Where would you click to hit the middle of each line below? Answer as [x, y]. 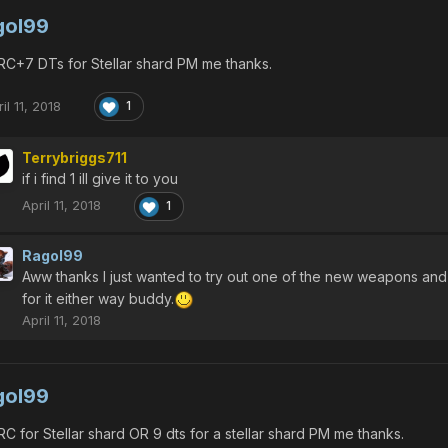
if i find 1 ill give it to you [100, 178]
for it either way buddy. [98, 298]
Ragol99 [52, 255]
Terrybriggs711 [74, 157]
